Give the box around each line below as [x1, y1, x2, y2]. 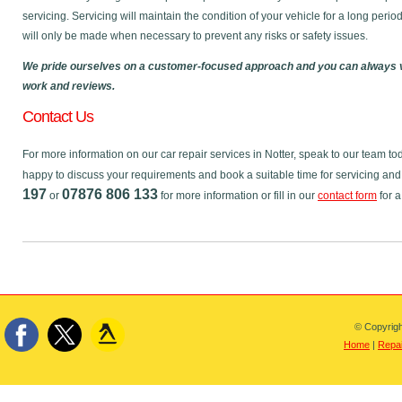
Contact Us [22, 108, 93, 126]
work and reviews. [22, 80, 115, 92]
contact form [318, 189, 377, 202]
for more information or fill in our [158, 189, 318, 202]
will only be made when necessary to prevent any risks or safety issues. [22, 30, 368, 42]
